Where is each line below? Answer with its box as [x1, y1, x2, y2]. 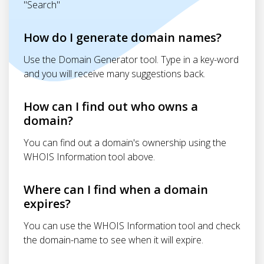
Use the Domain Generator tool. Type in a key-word [24, 53, 239, 66]
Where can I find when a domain [24, 181, 208, 197]
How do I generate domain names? [24, 29, 222, 45]
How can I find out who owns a [24, 98, 198, 114]
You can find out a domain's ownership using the [24, 136, 226, 149]
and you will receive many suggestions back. [24, 67, 205, 80]
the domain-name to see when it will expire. [24, 233, 203, 246]
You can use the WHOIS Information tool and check [24, 219, 240, 232]
